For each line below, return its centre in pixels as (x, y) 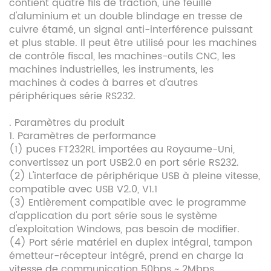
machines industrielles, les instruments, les (111, 70)
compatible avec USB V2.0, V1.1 (83, 190)
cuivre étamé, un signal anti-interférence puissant (131, 30)
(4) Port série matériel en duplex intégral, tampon (131, 243)
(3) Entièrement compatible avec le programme (128, 203)
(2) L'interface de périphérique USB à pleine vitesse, (135, 176)
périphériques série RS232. (72, 96)
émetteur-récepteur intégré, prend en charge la (126, 256)
